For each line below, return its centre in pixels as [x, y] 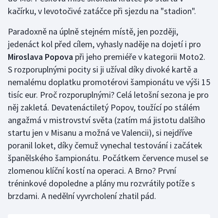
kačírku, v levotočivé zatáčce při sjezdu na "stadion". [102, 11]
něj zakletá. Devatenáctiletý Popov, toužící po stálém [104, 108]
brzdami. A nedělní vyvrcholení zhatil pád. [82, 196]
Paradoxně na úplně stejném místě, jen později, [93, 32]
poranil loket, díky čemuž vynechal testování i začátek [105, 145]
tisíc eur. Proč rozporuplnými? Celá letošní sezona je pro [108, 95]
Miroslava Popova [40, 57]
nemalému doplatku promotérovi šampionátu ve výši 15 [109, 82]
